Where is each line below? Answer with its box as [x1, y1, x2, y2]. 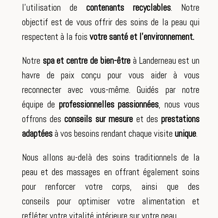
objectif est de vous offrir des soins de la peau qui [21, 16, 200, 28]
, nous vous [159, 98, 200, 110]
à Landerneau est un [130, 54, 200, 67]
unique [174, 127, 196, 140]
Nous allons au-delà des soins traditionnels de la [21, 151, 200, 163]
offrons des [21, 113, 65, 125]
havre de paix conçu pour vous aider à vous [21, 69, 200, 81]
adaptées [21, 127, 53, 140]
